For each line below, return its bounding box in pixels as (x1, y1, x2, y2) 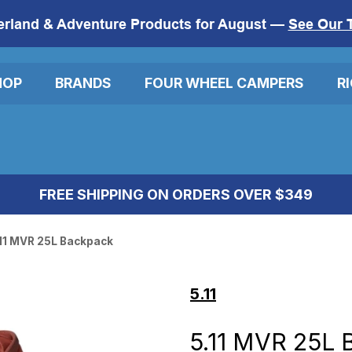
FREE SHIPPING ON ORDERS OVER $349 (39, 185, 313, 203)
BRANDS (55, 75, 112, 92)
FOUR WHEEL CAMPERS (145, 75, 304, 92)
